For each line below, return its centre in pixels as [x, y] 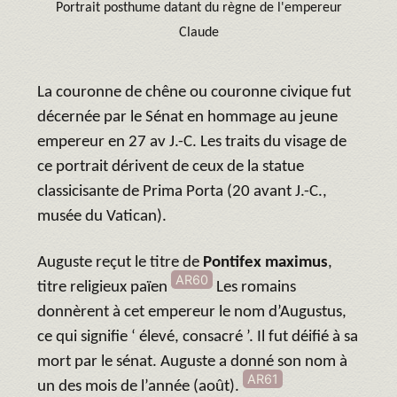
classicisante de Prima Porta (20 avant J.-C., [182, 191]
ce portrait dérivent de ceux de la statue [171, 167]
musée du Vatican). [102, 216]
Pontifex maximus [265, 262]
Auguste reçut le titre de [120, 262]
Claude [198, 32]
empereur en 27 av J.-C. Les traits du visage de [192, 142]
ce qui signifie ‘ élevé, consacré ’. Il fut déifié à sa [198, 337]
